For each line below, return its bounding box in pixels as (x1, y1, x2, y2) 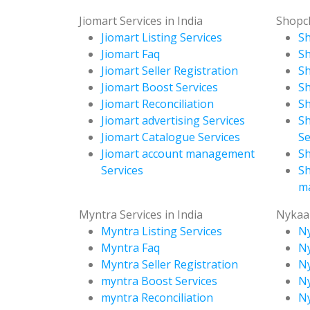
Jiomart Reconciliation (101, 95, 214, 111)
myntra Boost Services (101, 273, 217, 289)
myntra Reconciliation (101, 289, 213, 305)
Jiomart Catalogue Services (101, 129, 240, 145)
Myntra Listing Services (101, 223, 222, 239)
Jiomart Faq (101, 46, 160, 62)
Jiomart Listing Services (101, 29, 222, 45)
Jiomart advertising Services (101, 112, 245, 128)
